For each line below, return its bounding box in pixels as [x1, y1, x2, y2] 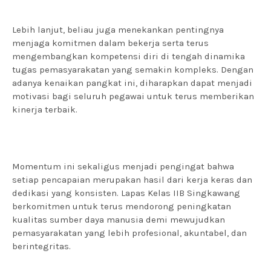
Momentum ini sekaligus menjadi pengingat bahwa [12, 161, 234, 172]
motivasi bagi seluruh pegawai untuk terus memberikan [12, 91, 254, 102]
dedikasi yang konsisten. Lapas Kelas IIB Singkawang [12, 188, 240, 198]
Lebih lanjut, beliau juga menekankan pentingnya [12, 24, 224, 35]
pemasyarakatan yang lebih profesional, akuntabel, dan [12, 227, 247, 238]
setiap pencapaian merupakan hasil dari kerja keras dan [12, 174, 252, 185]
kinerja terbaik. [12, 104, 77, 115]
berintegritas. [12, 241, 71, 252]
